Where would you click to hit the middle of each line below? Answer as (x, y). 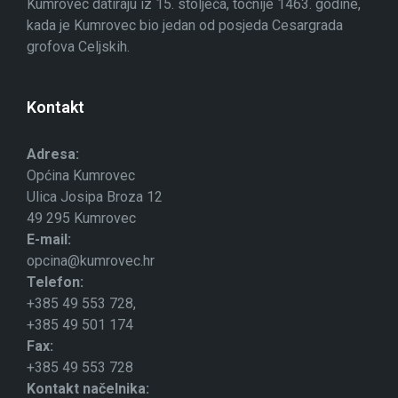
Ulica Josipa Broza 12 (95, 197)
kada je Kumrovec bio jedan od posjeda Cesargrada (185, 25)
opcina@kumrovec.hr (91, 261)
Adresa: (53, 154)
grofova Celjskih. (78, 47)
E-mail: (49, 239)
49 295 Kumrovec (81, 218)
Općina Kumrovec (81, 175)
